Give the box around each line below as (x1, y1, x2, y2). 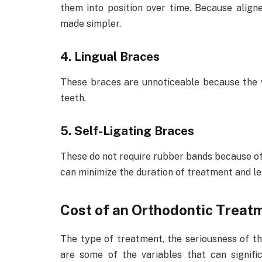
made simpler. (60, 18, 121, 30)
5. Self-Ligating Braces (60, 123, 194, 139)
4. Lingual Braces (60, 49, 160, 64)
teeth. (60, 92, 88, 104)
